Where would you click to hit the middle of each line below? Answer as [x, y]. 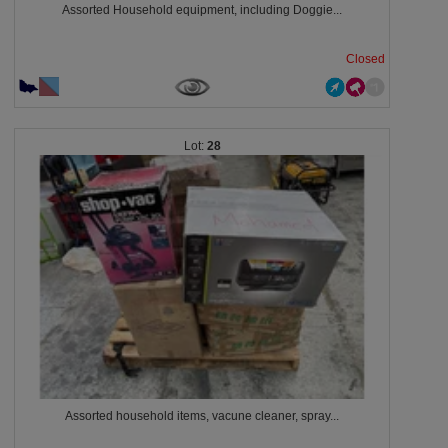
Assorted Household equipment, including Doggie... [202, 10]
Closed [365, 59]
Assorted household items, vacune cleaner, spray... [202, 416]
